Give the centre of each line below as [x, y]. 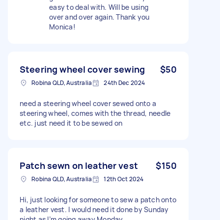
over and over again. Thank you [99, 17]
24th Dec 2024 [124, 82]
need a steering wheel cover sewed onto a [88, 103]
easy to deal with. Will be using [99, 7]
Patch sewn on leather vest [79, 165]
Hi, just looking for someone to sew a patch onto [98, 199]
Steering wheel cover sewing [82, 69]
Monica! [62, 27]
